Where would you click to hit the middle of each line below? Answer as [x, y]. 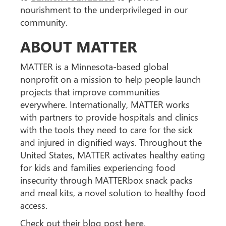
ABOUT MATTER [79, 47]
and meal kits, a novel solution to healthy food [113, 193]
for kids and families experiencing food [98, 167]
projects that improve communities [90, 92]
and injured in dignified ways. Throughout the [111, 142]
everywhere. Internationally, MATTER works [105, 104]
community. [44, 22]
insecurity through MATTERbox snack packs [106, 180]
